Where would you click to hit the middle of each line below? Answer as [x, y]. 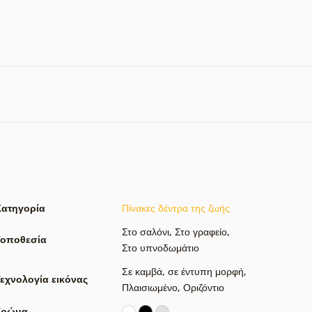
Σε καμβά [142, 271]
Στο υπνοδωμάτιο [161, 247]
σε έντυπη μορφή [206, 271]
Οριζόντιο [204, 287]
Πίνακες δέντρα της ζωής [176, 208]
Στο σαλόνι [146, 231]
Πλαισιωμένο [150, 287]
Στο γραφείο [201, 231]
